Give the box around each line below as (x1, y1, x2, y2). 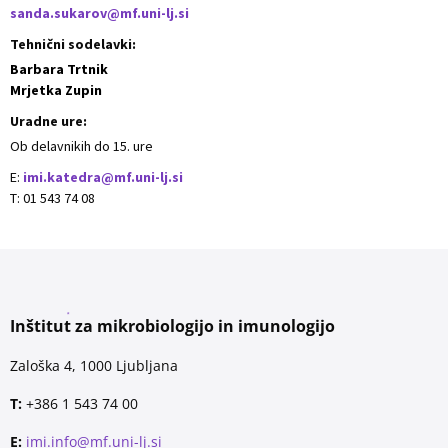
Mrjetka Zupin (10, 81, 102, 99)
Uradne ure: (10, 112, 87, 130)
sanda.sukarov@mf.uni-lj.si (10, 4, 189, 22)
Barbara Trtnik (10, 60, 108, 78)
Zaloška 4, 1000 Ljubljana (10, 356, 178, 375)
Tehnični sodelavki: (10, 35, 136, 53)
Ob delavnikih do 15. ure (10, 137, 153, 155)
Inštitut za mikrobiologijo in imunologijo (10, 315, 335, 337)
